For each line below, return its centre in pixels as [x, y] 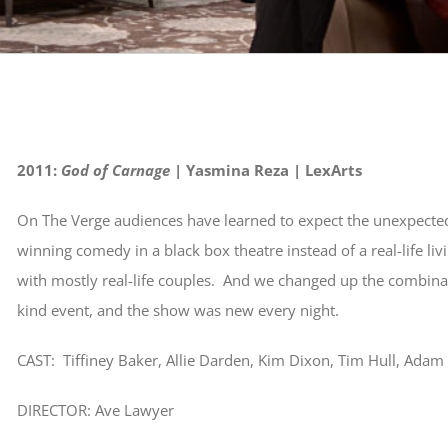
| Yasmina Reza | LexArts [267, 170]
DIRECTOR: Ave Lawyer [95, 410]
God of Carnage [117, 170]
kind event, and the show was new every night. [177, 310]
